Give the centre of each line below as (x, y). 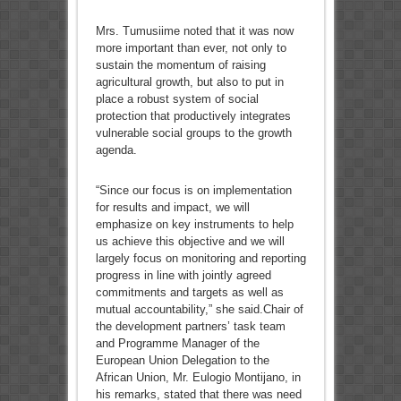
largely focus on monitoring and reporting (200, 259)
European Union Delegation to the (182, 361)
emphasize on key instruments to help (194, 225)
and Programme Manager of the (177, 344)
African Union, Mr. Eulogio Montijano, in (198, 378)
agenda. (116, 150)
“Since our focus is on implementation (193, 191)
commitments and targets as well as (189, 293)
